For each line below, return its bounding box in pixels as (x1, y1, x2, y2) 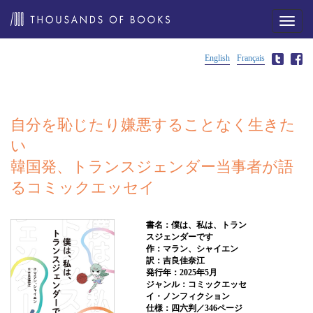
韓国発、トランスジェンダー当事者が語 (10, 159, 293, 175)
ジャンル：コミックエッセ (146, 279, 247, 289)
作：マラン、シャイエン (146, 244, 238, 254)
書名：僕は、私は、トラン (146, 220, 247, 230)
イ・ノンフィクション (146, 291, 230, 301)
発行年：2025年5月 (146, 268, 217, 277)
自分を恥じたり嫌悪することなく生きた (10, 117, 296, 133)
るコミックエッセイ (10, 180, 155, 196)
